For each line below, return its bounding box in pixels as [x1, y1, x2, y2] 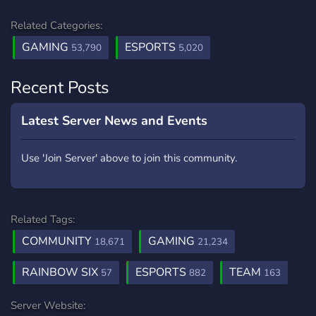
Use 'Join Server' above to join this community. [21, 151, 237, 165]
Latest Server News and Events [21, 112, 207, 129]
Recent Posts [11, 76, 109, 99]
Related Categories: [11, 18, 102, 32]
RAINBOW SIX [22, 265, 101, 280]
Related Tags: [11, 212, 75, 226]
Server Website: [11, 298, 85, 312]
